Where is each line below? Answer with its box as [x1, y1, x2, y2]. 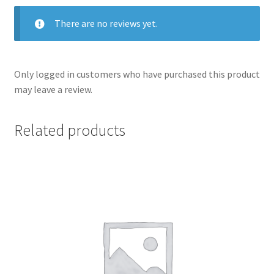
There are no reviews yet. [54, 17, 158, 30]
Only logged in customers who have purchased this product [13, 68, 260, 81]
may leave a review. [13, 83, 92, 96]
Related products [13, 120, 125, 140]
